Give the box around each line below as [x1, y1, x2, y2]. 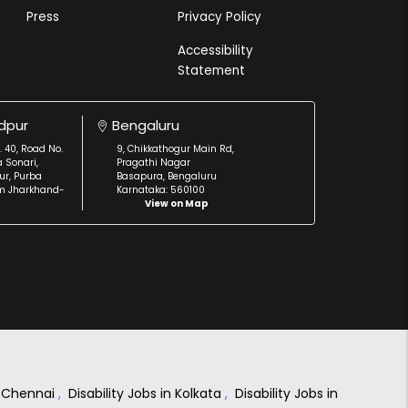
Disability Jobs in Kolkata [68, 383, 225, 403]
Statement [177, 62, 245, 80]
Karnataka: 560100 [117, 183, 206, 198]
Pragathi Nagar [117, 156, 191, 170]
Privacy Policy [177, 8, 261, 26]
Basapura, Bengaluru [117, 169, 218, 184]
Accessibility [177, 42, 253, 60]
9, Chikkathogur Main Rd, [117, 142, 235, 157]
